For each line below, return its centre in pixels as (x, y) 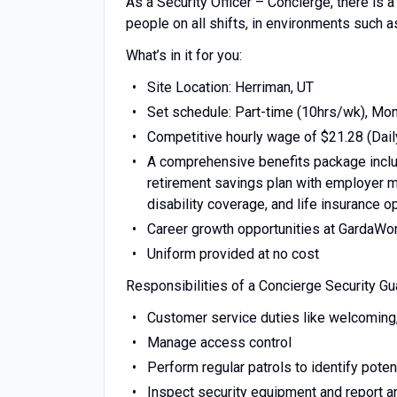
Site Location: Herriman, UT (232, 87)
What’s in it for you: (184, 55)
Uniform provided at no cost (233, 254)
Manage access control (219, 343)
